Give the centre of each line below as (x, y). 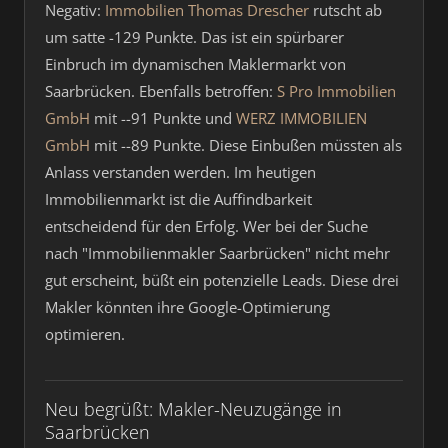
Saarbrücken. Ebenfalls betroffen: (161, 91)
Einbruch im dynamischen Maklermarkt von (195, 64)
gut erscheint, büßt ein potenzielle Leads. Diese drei (222, 280)
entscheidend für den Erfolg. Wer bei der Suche (206, 226)
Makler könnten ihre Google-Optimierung (187, 307)
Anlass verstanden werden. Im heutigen (180, 172)
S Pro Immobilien (336, 91)
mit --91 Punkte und (163, 118)
